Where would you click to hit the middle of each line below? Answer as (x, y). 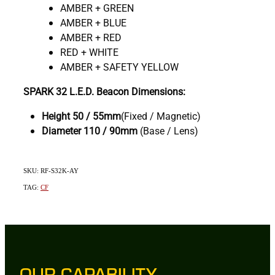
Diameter (61, 130)
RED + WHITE (89, 52)
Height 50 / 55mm (81, 115)
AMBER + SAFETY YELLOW (119, 66)
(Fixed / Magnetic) (161, 115)
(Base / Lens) (169, 130)
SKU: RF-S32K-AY (51, 170)
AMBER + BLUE (93, 22)
